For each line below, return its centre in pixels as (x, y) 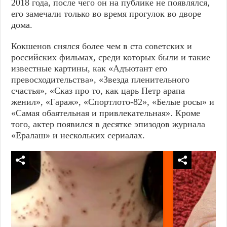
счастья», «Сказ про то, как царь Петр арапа (98, 90)
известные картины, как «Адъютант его (89, 68)
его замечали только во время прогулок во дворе (106, 13)
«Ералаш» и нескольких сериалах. (78, 135)
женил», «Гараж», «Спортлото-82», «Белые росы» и (113, 102)
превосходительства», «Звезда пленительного (101, 79)
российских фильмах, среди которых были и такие (111, 57)
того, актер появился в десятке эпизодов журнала (108, 124)
